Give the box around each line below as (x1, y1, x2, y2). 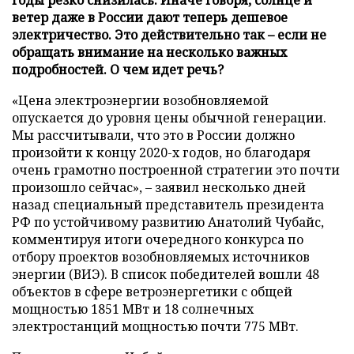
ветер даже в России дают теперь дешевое (12, 8, 288, 26)
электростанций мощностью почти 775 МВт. (12, 317, 299, 335)
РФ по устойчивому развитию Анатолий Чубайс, (12, 213, 324, 231)
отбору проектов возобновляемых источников (12, 247, 310, 265)
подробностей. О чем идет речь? (12, 60, 224, 78)
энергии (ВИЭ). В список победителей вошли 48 (12, 265, 319, 283)
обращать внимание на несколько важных (12, 43, 287, 61)
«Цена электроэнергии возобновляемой (12, 91, 269, 109)
